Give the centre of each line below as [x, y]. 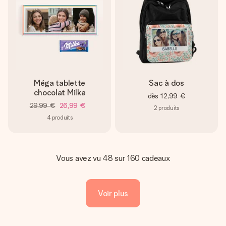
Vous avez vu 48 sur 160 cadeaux [113, 158]
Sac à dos [166, 83]
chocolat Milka [60, 93]
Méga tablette [60, 83]
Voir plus [113, 193]
